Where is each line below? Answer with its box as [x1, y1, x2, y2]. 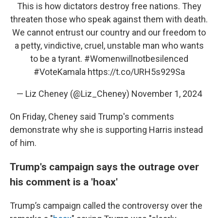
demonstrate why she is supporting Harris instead [10, 125, 203, 135]
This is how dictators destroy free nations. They [17, 1, 201, 11]
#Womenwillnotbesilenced [84, 54, 188, 64]
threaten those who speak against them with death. [10, 14, 208, 24]
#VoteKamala [33, 67, 86, 77]
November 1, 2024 [131, 89, 202, 99]
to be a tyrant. [30, 54, 84, 64]
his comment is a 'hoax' [10, 176, 118, 188]
